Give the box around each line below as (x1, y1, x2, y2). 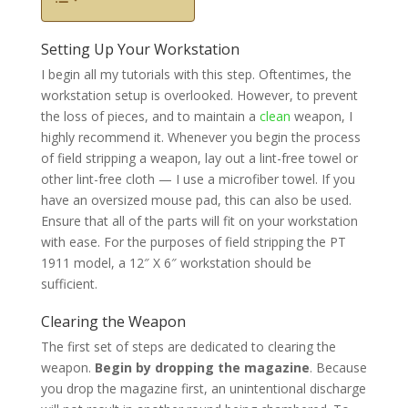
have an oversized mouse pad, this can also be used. (40, 190, 352, 209)
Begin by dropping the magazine (94, 358, 310, 376)
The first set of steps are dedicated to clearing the (40, 337, 336, 355)
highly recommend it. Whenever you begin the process (40, 127, 361, 146)
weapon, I (290, 107, 352, 125)
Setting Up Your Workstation (40, 38, 240, 59)
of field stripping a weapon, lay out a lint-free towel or (40, 148, 358, 167)
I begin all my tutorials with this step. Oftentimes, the (40, 65, 352, 83)
